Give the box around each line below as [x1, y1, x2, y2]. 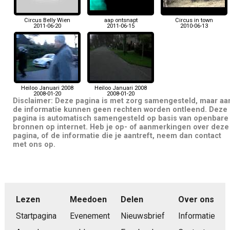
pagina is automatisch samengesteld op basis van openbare [12, 114, 228, 123]
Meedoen [69, 194, 107, 204]
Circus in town [175, 17, 214, 24]
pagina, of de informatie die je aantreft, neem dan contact [12, 131, 221, 141]
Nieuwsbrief [120, 210, 165, 221]
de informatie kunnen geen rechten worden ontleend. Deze [12, 105, 227, 114]
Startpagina [15, 210, 56, 221]
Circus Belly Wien [24, 17, 71, 24]
